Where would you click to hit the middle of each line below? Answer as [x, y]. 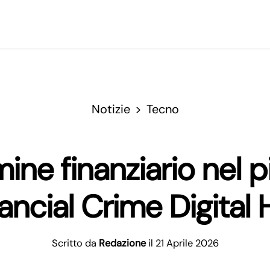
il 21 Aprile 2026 [183, 243]
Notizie [111, 109]
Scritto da [75, 243]
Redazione [122, 243]
